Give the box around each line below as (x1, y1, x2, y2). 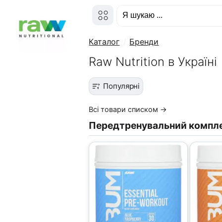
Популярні (103, 81, 140, 91)
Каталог (89, 37, 120, 47)
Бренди (129, 37, 159, 47)
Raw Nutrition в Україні (89, 55, 218, 69)
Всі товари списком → (89, 105, 167, 113)
